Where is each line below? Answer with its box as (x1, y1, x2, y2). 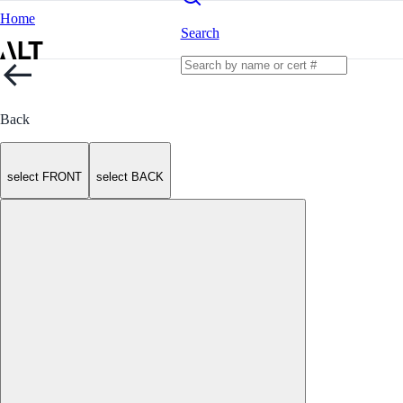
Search (180, 24, 219, 40)
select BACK (96, 170, 164, 184)
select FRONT (7, 170, 82, 184)
